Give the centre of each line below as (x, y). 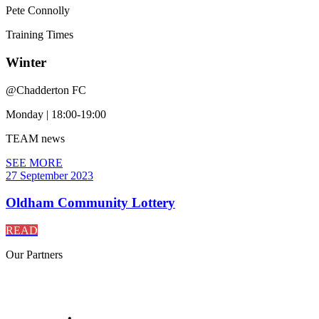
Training (26, 35)
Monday (26, 114)
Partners (45, 255)
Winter (26, 62)
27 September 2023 (49, 175)
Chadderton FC (51, 90)
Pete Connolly (38, 11)
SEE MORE (34, 162)
